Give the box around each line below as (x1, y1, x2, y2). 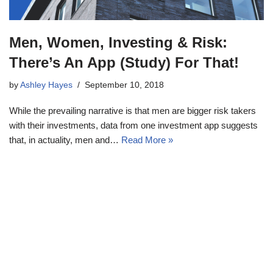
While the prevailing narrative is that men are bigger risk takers (9, 105, 256, 116)
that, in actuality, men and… (9, 134, 121, 145)
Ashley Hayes (20, 80, 73, 90)
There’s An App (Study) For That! (9, 54, 239, 71)
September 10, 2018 (85, 80, 164, 90)
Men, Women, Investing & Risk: (9, 34, 227, 51)
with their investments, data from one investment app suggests (9, 119, 258, 130)
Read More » (121, 134, 173, 145)
